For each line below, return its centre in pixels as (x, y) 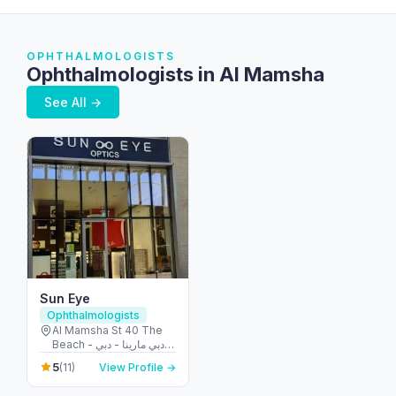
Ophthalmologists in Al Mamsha (175, 74)
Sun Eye (65, 298)
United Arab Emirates (107, 358)
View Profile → (137, 367)
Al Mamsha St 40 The (107, 330)
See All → (73, 102)
